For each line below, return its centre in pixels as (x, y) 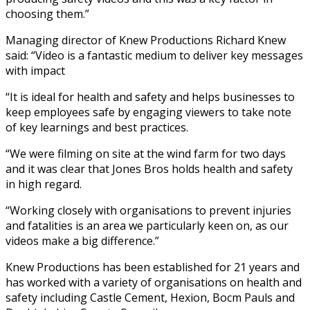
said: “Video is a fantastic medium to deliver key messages (154, 55)
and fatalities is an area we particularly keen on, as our (147, 225)
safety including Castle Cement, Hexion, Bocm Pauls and (150, 297)
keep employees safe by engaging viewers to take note (148, 112)
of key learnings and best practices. (97, 127)
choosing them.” (47, 13)
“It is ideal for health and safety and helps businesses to (150, 97)
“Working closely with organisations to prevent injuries (148, 210)
